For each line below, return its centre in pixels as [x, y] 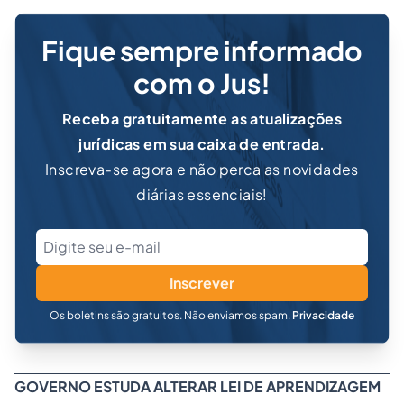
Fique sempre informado [202, 51]
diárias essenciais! [202, 195]
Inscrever [202, 283]
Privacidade [323, 316]
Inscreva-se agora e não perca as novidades [202, 170]
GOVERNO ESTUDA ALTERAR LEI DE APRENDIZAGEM [197, 387]
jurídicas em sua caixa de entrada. [202, 144]
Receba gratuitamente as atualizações [202, 119]
